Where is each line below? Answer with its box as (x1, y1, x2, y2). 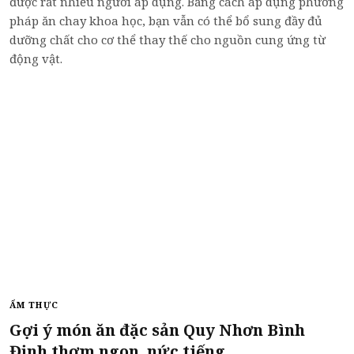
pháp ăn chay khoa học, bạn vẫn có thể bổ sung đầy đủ (9, 13, 322, 28)
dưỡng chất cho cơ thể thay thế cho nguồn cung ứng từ (9, 32, 326, 47)
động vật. (9, 51, 62, 66)
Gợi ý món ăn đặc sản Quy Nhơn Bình (9, 318, 305, 341)
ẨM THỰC (9, 298, 58, 311)
